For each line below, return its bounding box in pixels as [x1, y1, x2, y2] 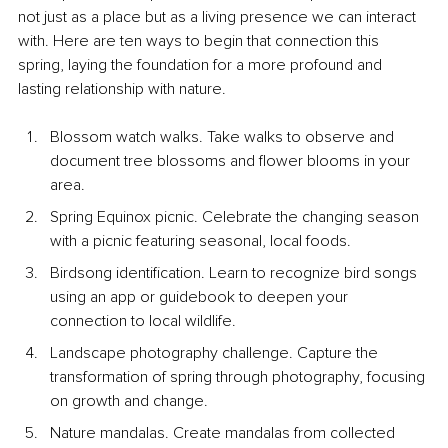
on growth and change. [50, 391, 208, 412]
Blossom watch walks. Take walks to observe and [50, 127, 398, 148]
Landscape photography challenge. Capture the [50, 343, 382, 364]
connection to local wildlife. [50, 311, 236, 332]
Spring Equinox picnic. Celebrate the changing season [50, 207, 423, 228]
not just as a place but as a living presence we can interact [18, 7, 420, 28]
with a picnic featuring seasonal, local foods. [50, 231, 351, 252]
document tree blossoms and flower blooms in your [50, 151, 414, 172]
